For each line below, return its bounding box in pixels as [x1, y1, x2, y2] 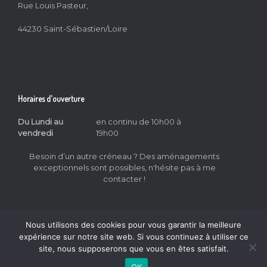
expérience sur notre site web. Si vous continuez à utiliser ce [18, 232, 249, 241]
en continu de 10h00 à [96, 117, 181, 127]
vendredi [18, 128, 53, 138]
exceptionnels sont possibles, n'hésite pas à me [33, 162, 216, 172]
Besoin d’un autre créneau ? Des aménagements [29, 151, 219, 161]
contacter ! [103, 173, 145, 184]
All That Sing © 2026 [59, 257, 129, 266]
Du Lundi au [18, 117, 63, 127]
